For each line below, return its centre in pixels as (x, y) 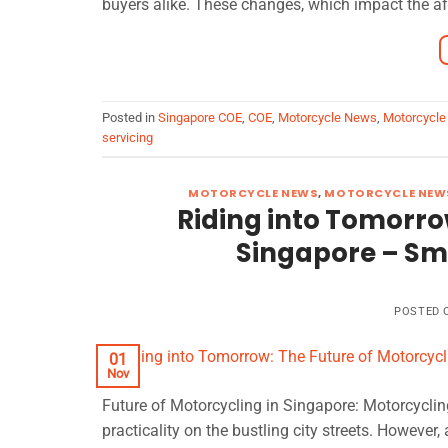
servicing (127, 138)
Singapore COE (200, 118)
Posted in (130, 118)
